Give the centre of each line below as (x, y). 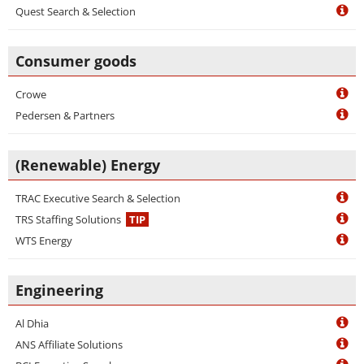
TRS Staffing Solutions (68, 219)
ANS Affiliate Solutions (69, 344)
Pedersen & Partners (65, 115)
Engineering (59, 290)
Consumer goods (76, 61)
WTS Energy (44, 240)
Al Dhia (32, 323)
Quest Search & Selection (76, 11)
